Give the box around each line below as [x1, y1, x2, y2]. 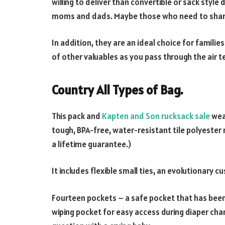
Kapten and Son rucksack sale [102, 110, 210, 122]
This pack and [52, 110, 102, 122]
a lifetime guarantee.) [52, 138, 131, 150]
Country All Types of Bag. [52, 81, 183, 98]
